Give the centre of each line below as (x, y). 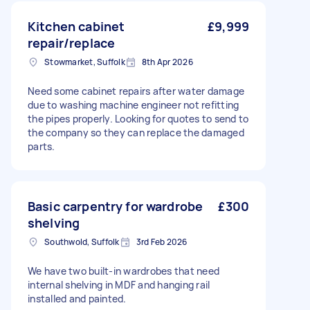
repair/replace (72, 43)
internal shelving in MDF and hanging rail (119, 285)
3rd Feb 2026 (162, 242)
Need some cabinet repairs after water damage (136, 91)
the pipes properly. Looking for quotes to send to (138, 119)
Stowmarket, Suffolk (85, 62)
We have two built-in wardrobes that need (124, 271)
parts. (42, 146)
